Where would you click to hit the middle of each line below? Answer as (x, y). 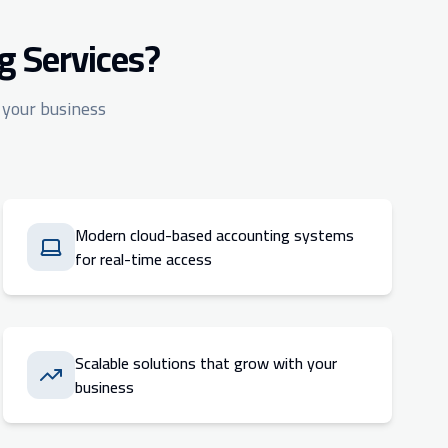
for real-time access (143, 259)
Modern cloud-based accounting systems (214, 235)
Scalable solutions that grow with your (205, 363)
